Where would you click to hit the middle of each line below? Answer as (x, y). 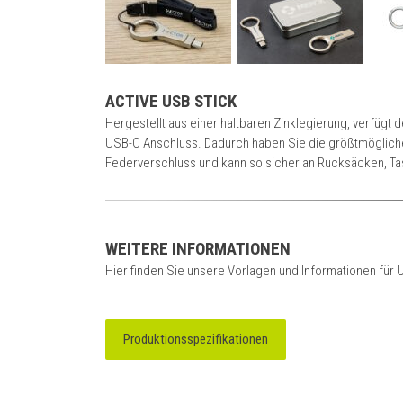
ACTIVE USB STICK (171, 101)
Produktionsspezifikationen (196, 339)
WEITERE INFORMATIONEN (198, 249)
